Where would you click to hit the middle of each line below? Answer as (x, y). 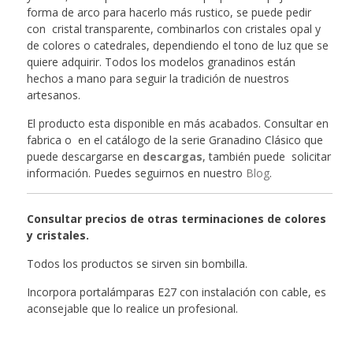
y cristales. (58, 235)
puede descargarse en (84, 156)
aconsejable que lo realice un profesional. (132, 308)
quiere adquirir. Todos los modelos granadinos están (161, 61)
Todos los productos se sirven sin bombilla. (137, 263)
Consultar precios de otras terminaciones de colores (176, 218)
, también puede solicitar (266, 156)
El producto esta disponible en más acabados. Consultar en (177, 123)
